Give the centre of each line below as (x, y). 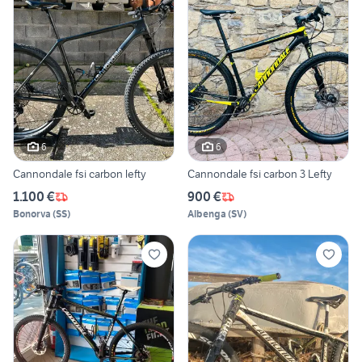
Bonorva (32, 214)
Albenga (207, 214)
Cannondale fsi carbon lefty (80, 174)
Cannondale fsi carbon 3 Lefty (260, 174)
